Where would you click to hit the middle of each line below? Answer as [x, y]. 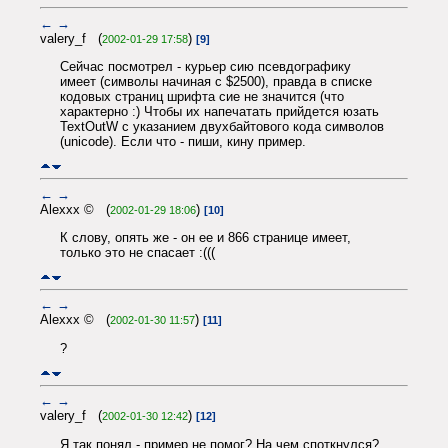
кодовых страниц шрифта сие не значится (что [202, 96]
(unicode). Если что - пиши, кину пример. [183, 141]
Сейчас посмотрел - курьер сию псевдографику [205, 66]
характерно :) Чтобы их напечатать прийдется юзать [219, 111]
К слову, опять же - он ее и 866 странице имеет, [205, 237]
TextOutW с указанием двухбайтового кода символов [222, 126]
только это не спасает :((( [137, 252]
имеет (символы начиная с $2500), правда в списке [216, 81]
